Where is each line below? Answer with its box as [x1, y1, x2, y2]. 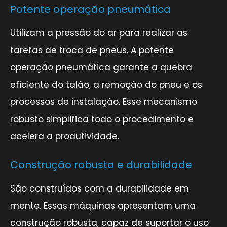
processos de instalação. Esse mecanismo [10, 95, 197, 108]
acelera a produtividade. [10, 130, 119, 142]
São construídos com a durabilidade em [10, 182, 189, 195]
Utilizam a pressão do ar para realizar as [10, 26, 187, 39]
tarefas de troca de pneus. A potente [10, 44, 174, 56]
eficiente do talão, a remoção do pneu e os [10, 78, 202, 91]
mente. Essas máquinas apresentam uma [10, 199, 196, 212]
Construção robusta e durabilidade [10, 157, 192, 172]
